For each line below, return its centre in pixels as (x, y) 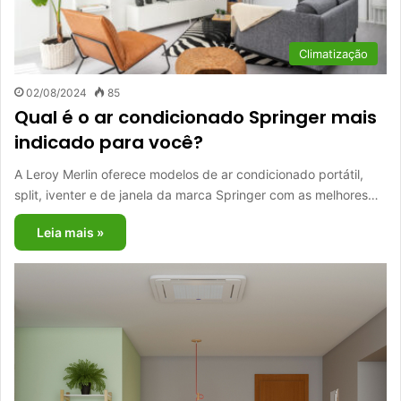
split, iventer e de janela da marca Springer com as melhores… (196, 194)
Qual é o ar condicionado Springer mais (196, 117)
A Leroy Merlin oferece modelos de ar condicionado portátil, (189, 174)
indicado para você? (109, 142)
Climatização (333, 53)
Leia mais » (70, 232)
